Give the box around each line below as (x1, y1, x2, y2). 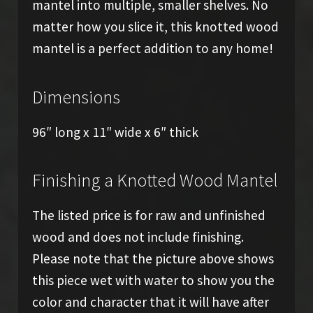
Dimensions (31, 85, 120, 108)
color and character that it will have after (31, 293, 269, 310)
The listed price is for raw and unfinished (31, 206, 265, 224)
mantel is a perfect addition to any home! (31, 40, 273, 57)
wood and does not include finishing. (31, 228, 244, 245)
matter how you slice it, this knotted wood (31, 18, 279, 36)
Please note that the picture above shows (31, 249, 274, 267)
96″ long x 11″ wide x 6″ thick (31, 123, 198, 140)
